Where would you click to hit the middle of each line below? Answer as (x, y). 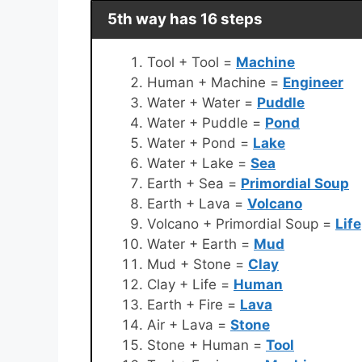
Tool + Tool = (192, 62)
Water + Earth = (200, 244)
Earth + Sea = (194, 183)
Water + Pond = (200, 143)
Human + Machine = (215, 82)
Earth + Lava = (197, 203)
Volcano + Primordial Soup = (241, 223)
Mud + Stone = (198, 264)
